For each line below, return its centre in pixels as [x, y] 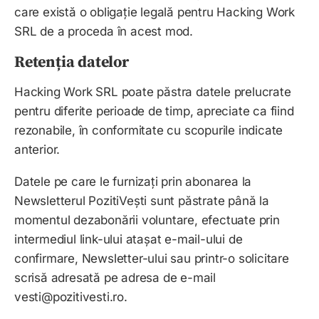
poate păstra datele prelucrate [204, 92]
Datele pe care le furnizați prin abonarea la [133, 182]
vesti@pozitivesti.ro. [73, 297]
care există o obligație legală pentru [116, 12]
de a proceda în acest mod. [115, 32]
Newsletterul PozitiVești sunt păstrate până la [142, 201]
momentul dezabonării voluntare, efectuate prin [147, 220]
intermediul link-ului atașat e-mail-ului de [129, 240]
